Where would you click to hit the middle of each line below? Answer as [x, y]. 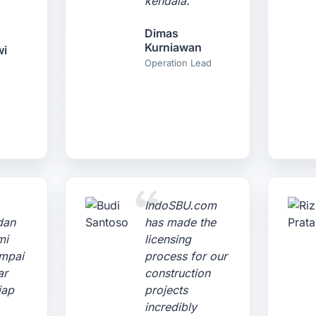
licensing [168, 239]
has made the [181, 222]
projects [166, 290]
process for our [186, 256]
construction [178, 273]
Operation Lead [178, 63]
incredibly [171, 307]
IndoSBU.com [181, 205]
